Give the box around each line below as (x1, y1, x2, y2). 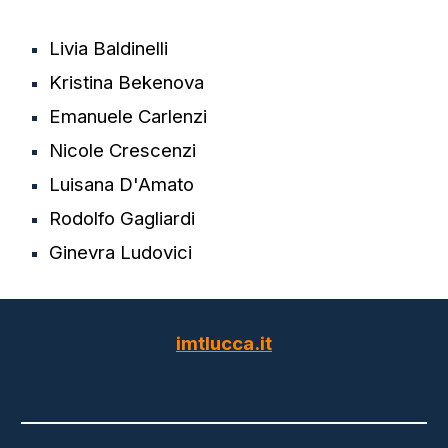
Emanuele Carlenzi (49, 105, 208, 128)
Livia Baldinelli (49, 37, 169, 60)
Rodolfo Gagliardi (49, 207, 196, 230)
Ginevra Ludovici (49, 241, 193, 264)
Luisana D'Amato (49, 173, 195, 196)
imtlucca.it (176, 332, 272, 355)
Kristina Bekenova (49, 71, 205, 94)
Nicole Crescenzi (49, 139, 197, 162)
